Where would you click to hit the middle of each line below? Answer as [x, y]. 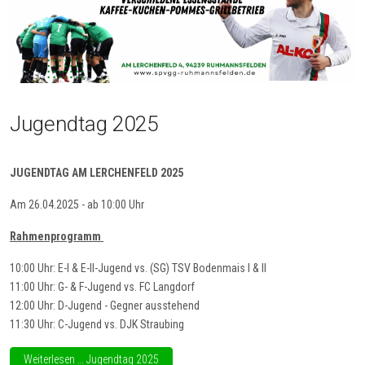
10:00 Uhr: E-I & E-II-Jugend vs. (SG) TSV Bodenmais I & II [138, 268]
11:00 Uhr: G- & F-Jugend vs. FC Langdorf [102, 287]
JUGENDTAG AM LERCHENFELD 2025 [97, 173]
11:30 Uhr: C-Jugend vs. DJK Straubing [97, 325]
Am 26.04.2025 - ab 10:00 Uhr [77, 205]
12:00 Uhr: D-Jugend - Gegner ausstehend [105, 306]
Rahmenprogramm [57, 237]
